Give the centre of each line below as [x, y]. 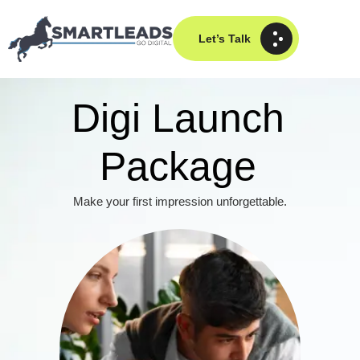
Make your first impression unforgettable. [180, 202]
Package [178, 167]
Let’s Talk [225, 39]
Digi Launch [178, 119]
